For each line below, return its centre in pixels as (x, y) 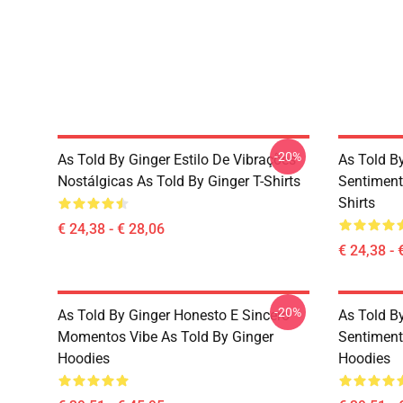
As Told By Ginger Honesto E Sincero (174, 315)
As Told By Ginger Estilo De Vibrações (177, 160)
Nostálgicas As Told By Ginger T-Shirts (179, 181)
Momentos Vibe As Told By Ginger (166, 337)
